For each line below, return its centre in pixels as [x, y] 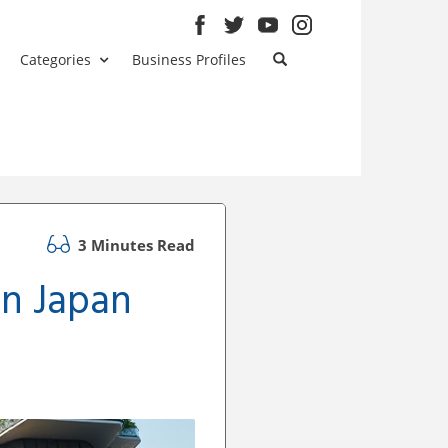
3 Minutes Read [134, 244]
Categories [56, 59]
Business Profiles [189, 59]
